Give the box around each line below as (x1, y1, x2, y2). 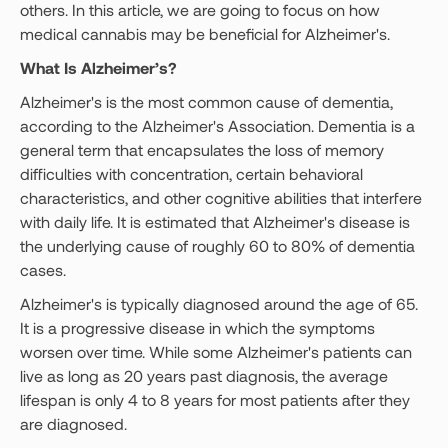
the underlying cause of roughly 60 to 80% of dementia (20, 236, 415, 255)
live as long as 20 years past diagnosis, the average (20, 366, 388, 385)
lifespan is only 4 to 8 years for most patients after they (20, 390, 410, 409)
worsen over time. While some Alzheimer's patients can (20, 342, 412, 361)
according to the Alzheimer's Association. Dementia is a (20, 116, 415, 135)
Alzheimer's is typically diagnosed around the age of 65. (20, 294, 418, 313)
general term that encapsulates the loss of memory (20, 140, 384, 159)
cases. (20, 260, 66, 279)
